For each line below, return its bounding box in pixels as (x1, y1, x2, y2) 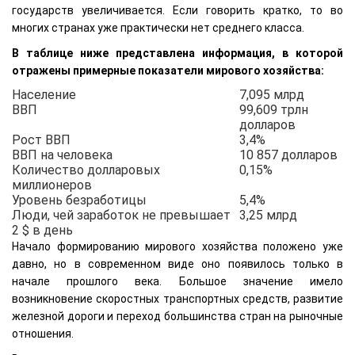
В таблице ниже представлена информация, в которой (12, 47, 343, 60)
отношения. (12, 327, 74, 341)
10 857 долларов (239, 147, 338, 163)
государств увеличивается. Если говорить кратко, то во (12, 4, 343, 17)
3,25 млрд (239, 208, 297, 223)
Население (12, 87, 76, 103)
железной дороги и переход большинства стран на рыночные (12, 310, 343, 323)
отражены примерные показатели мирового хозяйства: (12, 64, 324, 78)
